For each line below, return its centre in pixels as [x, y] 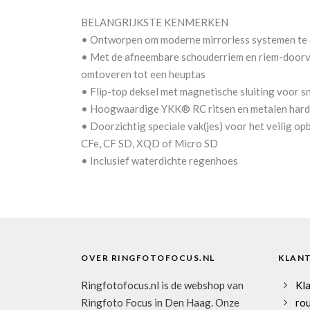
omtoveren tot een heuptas [143, 74]
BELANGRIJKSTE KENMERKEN [155, 22]
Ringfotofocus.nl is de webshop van [162, 285]
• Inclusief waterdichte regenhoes [159, 161]
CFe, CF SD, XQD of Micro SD [149, 144]
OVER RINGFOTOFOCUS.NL [148, 258]
